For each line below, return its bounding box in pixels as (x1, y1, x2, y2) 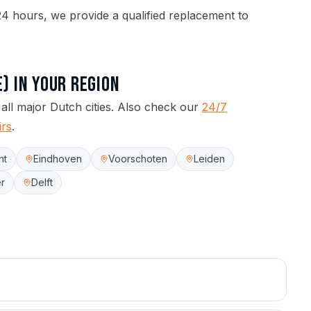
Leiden (194, 153, 225, 165)
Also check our (117, 100, 199, 114)
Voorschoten (108, 153, 167, 165)
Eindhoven (33, 153, 82, 165)
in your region (13, 72, 120, 97)
